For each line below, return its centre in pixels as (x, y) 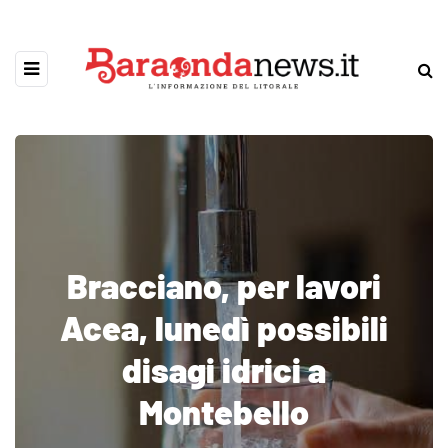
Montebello (224, 411)
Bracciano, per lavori (224, 285)
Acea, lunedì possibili (224, 327)
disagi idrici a (224, 369)
